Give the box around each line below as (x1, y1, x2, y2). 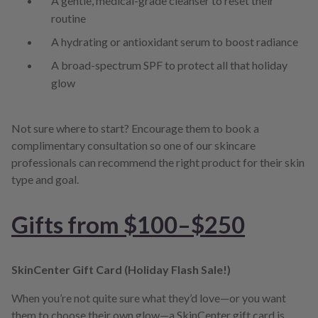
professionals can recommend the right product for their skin (11, 155, 305, 170)
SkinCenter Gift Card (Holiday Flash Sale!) (11, 263, 231, 277)
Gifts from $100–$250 (11, 210, 245, 239)
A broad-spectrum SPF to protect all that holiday (51, 58, 287, 72)
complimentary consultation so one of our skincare (11, 138, 256, 153)
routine (51, 11, 86, 26)
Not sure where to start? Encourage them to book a (11, 121, 259, 136)
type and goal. (11, 172, 79, 187)
